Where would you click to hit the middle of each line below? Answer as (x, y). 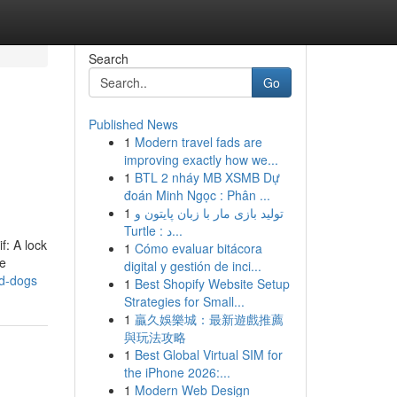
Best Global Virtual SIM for (208, 354)
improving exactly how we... (201, 160)
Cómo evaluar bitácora (198, 248)
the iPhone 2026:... (177, 372)
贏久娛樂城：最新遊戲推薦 (209, 319)
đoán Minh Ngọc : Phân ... (197, 195)
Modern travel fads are (198, 142)
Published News (133, 124)
